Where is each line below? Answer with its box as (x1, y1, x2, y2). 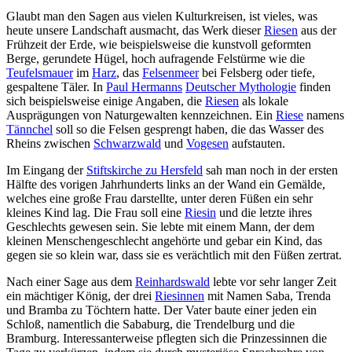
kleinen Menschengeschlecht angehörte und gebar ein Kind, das (6, 234, 322, 248)
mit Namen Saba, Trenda (204, 289, 331, 303)
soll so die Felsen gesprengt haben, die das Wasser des (53, 123, 324, 137)
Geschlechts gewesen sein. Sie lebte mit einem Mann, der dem (6, 220, 314, 234)
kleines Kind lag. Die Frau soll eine (6, 206, 185, 220)
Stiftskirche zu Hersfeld (86, 163, 203, 178)
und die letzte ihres (216, 206, 312, 220)
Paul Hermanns (106, 80, 182, 94)
